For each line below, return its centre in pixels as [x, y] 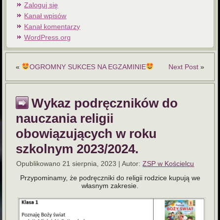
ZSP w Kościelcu [168, 163]
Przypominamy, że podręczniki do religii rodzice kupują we [110, 178]
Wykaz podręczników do [105, 103]
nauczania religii [65, 118]
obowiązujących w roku [86, 133]
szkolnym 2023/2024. [77, 149]
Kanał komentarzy [52, 26]
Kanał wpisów [45, 15]
